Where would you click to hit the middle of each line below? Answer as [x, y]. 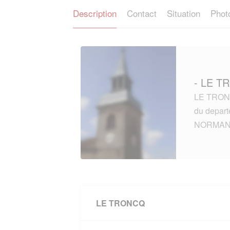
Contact [142, 13]
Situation [184, 13]
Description [95, 13]
